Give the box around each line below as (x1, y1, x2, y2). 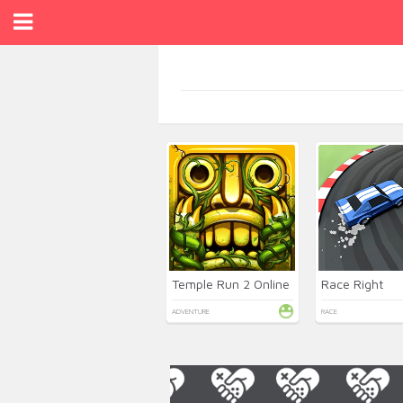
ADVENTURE (172, 307, 210, 316)
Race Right (320, 276, 383, 291)
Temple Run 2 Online (172, 276, 291, 291)
